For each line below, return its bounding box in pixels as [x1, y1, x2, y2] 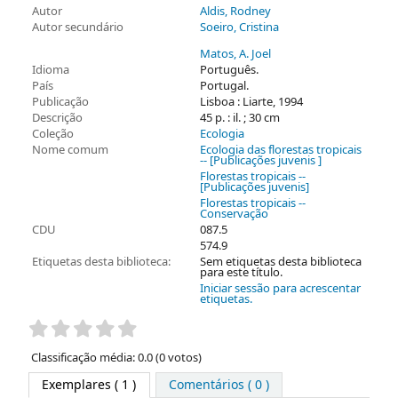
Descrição [31, 109, 83, 126]
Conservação [200, 205, 268, 222]
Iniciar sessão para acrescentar [200, 280, 361, 297]
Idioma [31, 61, 69, 78]
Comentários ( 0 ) [168, 376, 269, 394]
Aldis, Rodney [200, 3, 271, 20]
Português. [200, 61, 259, 78]
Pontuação [28, 318, 113, 342]
